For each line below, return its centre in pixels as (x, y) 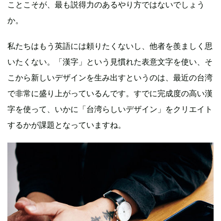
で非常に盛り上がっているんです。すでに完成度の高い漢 (110, 93)
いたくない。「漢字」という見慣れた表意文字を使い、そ (110, 61)
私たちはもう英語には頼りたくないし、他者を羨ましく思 (110, 46)
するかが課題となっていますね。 (67, 125)
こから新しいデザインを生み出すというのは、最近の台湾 (110, 77)
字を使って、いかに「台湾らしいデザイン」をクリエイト (110, 109)
